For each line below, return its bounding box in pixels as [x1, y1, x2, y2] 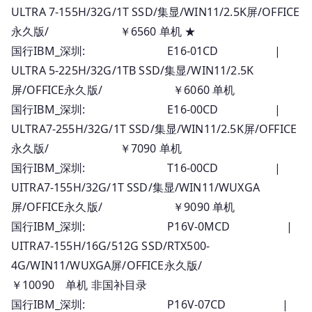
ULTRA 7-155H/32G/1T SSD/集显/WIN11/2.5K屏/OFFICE [11, 3, 300, 19]
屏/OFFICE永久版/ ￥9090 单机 [11, 198, 235, 214]
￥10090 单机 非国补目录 [11, 276, 148, 292]
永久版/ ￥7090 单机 [11, 140, 182, 156]
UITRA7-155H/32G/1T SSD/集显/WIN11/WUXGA [11, 179, 260, 195]
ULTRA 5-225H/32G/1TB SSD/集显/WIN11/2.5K [11, 62, 254, 78]
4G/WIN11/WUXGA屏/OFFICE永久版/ [11, 257, 273, 273]
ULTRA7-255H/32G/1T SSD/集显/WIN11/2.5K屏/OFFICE [11, 120, 297, 136]
